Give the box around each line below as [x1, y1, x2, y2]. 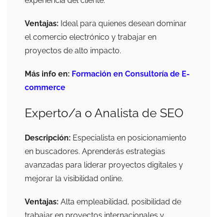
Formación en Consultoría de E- [72, 69, 190, 79]
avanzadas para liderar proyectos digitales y [25, 160, 183, 170]
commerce [25, 83, 65, 93]
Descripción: [25, 133, 71, 143]
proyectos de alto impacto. [25, 46, 121, 56]
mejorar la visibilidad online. [25, 174, 123, 184]
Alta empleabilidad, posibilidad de [59, 197, 181, 207]
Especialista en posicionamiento [71, 133, 186, 143]
